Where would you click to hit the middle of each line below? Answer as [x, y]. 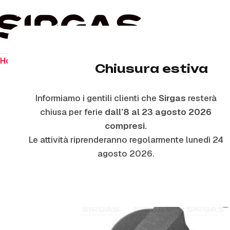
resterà [201, 98]
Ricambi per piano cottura [80, 61]
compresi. [126, 126]
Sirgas [172, 98]
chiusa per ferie [72, 112]
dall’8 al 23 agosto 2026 [158, 112]
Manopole [157, 61]
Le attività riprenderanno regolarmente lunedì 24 [126, 140]
